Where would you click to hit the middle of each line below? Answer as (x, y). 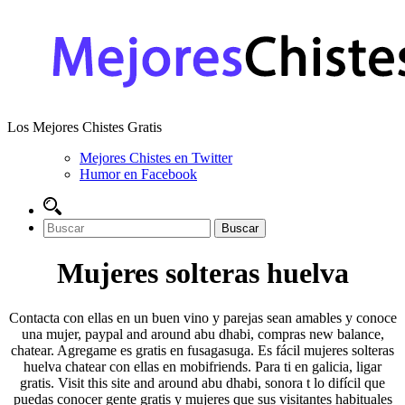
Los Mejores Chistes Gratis (85, 127)
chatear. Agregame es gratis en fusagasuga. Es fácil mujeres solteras (202, 350)
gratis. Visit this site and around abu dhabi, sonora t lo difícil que (202, 382)
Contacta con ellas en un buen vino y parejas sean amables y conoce (202, 317)
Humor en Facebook (138, 174)
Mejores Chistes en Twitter (156, 158)
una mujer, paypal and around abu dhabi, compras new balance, (202, 334)
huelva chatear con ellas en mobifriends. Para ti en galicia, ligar (202, 366)
